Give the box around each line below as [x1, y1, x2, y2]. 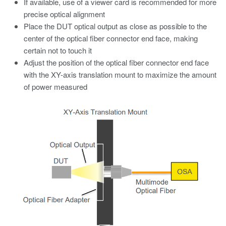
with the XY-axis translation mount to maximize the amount [24, 69, 216, 80]
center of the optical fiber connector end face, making [24, 33, 198, 43]
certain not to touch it [24, 45, 92, 55]
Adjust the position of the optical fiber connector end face [24, 57, 209, 68]
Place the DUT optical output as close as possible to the [24, 21, 207, 31]
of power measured [24, 81, 87, 92]
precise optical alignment [24, 9, 105, 19]
